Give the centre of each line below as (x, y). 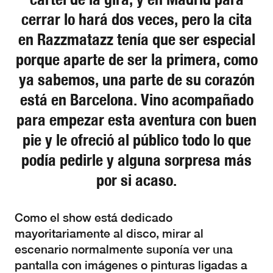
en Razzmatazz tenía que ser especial (136, 39)
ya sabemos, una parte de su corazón (136, 80)
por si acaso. (136, 180)
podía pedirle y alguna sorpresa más (136, 160)
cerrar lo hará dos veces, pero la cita (136, 19)
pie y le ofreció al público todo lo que (136, 140)
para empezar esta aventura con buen (136, 120)
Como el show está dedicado (94, 218)
